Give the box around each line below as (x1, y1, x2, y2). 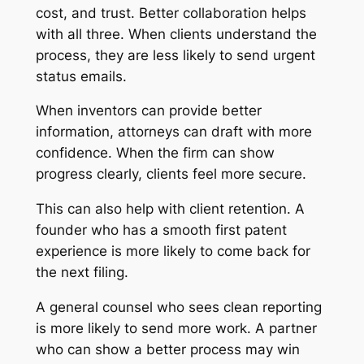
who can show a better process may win (35, 340, 300, 357)
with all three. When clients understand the (35, 25, 317, 42)
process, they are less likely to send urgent (35, 46, 315, 63)
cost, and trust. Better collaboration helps (35, 4, 306, 21)
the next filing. (35, 264, 128, 281)
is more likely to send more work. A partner (35, 319, 317, 336)
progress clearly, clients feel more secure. (35, 166, 306, 183)
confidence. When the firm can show (35, 145, 275, 162)
